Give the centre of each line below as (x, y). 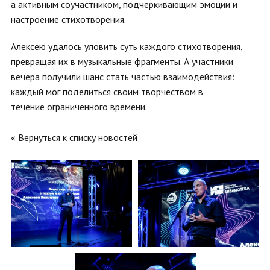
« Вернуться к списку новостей (74, 137)
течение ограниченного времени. (79, 107)
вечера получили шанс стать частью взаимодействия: (123, 77)
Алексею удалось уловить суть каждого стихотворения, (127, 46)
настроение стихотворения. (68, 19)
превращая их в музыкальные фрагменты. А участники (122, 61)
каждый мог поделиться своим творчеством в (107, 92)
